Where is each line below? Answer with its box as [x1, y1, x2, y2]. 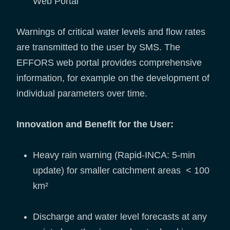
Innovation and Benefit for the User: [16, 119, 174, 130]
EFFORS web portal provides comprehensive [16, 57, 202, 68]
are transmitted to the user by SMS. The [16, 42, 180, 53]
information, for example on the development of [16, 73, 209, 84]
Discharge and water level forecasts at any [33, 212, 207, 222]
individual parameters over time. [16, 88, 147, 99]
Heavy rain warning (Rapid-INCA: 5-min [33, 150, 195, 161]
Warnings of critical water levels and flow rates [16, 27, 205, 37]
